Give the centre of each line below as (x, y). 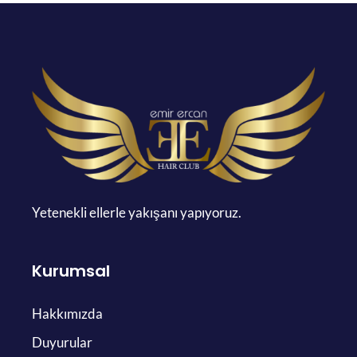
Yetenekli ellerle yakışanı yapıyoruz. (137, 212)
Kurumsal (71, 271)
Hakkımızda (67, 313)
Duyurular (62, 342)
